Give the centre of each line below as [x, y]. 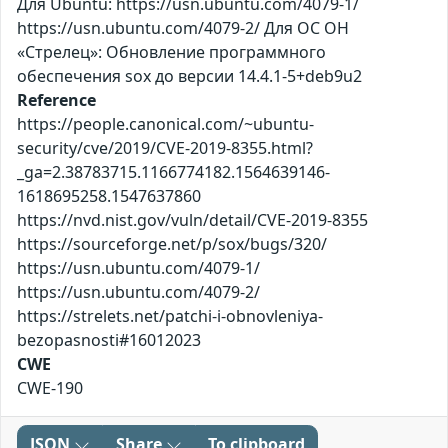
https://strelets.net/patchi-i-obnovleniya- [170, 316]
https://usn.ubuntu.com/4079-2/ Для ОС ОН [183, 28]
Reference [56, 100]
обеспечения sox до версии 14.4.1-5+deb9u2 [189, 76]
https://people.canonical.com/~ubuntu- [165, 124]
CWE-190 [50, 388]
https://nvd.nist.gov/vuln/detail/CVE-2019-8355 [192, 220]
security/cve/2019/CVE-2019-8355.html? [165, 148]
